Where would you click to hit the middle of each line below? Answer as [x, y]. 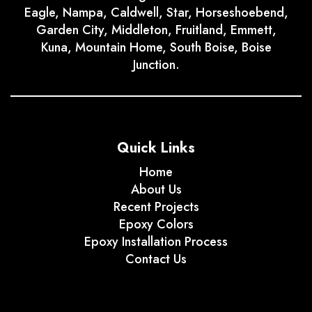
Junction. [156, 65]
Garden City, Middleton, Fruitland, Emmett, [156, 30]
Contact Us [156, 259]
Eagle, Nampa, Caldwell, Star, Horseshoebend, [156, 13]
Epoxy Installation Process [156, 242]
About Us [156, 190]
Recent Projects [156, 207]
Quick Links [156, 148]
